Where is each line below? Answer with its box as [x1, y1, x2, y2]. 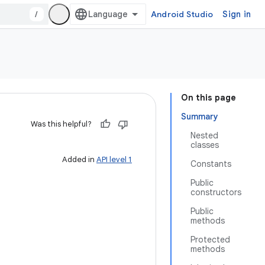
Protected [190, 234, 230, 245]
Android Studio [150, 9, 214, 20]
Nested [190, 130, 218, 141]
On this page [181, 92, 236, 103]
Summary [181, 111, 218, 122]
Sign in [222, 9, 251, 20]
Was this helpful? [31, 119, 92, 129]
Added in [62, 154, 96, 164]
